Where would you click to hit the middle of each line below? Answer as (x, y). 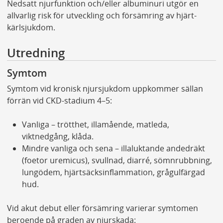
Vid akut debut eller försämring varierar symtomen (102, 208)
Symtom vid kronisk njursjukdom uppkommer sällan (105, 89)
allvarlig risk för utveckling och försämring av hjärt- (102, 15)
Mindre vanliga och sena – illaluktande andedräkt (113, 149)
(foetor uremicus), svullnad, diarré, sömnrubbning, (117, 161)
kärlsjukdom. (31, 27)
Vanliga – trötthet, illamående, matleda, (95, 125)
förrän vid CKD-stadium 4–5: (59, 101)
